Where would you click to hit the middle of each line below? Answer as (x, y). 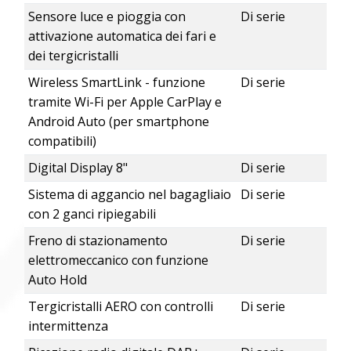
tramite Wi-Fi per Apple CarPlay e (125, 102)
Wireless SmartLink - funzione (116, 83)
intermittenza (68, 326)
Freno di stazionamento (98, 241)
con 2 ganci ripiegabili (92, 214)
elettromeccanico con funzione (118, 261)
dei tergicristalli (73, 56)
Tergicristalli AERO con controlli (120, 307)
